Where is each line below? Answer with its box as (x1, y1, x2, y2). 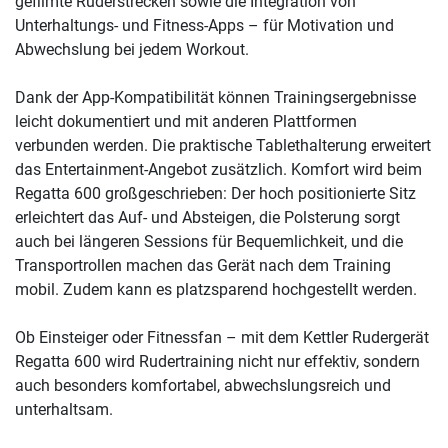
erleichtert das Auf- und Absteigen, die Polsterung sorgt (15, 208, 400, 228)
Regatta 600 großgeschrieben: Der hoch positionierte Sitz (15, 184, 416, 204)
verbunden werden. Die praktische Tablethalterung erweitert (15, 136, 431, 156)
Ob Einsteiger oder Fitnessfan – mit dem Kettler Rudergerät (15, 328, 429, 348)
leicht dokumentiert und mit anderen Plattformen (15, 112, 357, 132)
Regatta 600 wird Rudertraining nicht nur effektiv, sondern (15, 352, 420, 372)
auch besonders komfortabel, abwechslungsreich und (15, 376, 391, 396)
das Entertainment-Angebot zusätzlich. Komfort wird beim (15, 160, 422, 180)
